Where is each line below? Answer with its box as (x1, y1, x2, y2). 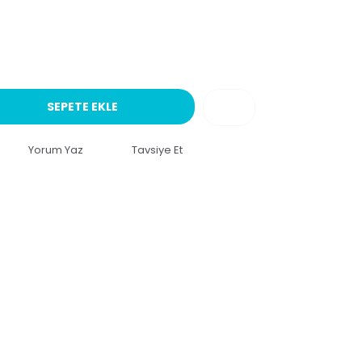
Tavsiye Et (132, 142, 183, 158)
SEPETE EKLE (47, 98, 118, 115)
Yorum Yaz (28, 142, 83, 158)
